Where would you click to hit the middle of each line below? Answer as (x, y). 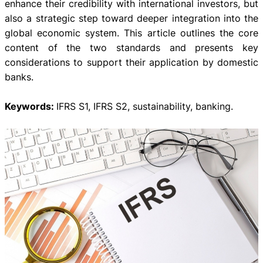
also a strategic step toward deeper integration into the (131, 18)
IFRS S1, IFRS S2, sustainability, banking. (145, 106)
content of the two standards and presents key (131, 47)
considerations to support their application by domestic (131, 62)
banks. (19, 77)
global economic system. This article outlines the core (131, 33)
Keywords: (31, 106)
